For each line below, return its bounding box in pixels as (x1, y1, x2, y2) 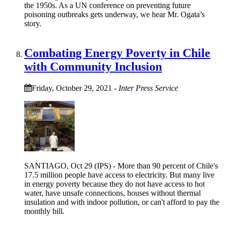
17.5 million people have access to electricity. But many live (24, 171, 214, 179)
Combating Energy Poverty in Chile (24, 46, 210, 60)
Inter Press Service (119, 84, 178, 92)
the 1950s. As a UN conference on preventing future (24, 1, 191, 10)
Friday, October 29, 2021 (32, 84, 112, 92)
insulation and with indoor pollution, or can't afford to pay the (24, 198, 219, 206)
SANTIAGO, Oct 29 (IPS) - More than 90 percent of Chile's (24, 161, 218, 170)
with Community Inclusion (24, 60, 162, 74)
